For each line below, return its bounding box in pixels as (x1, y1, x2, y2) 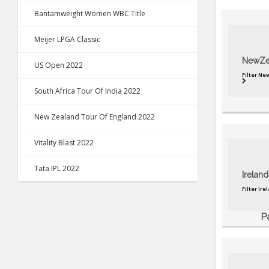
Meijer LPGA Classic (34, 34, 100, 45)
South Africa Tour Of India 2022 (34, 86, 141, 97)
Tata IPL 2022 (34, 163, 79, 174)
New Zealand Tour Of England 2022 (34, 112, 155, 122)
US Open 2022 (34, 60, 83, 71)
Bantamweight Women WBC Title (34, 8, 145, 19)
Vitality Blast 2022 (34, 138, 94, 148)
